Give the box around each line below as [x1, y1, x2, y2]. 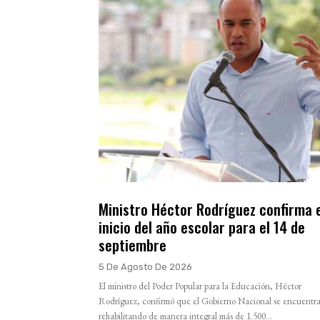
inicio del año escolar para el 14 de [99, 215, 305, 238]
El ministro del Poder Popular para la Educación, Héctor [99, 279, 301, 292]
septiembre [99, 233, 166, 256]
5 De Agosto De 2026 [99, 261, 192, 272]
